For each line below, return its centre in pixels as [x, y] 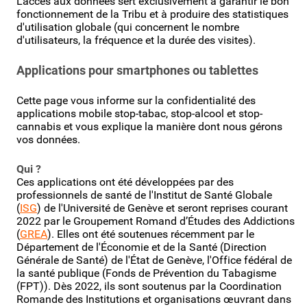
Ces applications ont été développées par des [125, 182]
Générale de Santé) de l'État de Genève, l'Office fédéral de [154, 260]
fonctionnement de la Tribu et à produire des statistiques [152, 14]
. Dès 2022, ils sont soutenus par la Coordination [165, 286]
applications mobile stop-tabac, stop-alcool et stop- [139, 113]
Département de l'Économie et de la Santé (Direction [142, 247]
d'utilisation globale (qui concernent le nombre [128, 27]
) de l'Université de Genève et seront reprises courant [162, 208]
